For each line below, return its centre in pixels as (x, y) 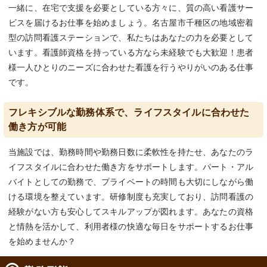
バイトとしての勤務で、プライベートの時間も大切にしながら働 (131, 182)
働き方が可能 (38, 127)
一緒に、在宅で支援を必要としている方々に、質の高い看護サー (131, 8)
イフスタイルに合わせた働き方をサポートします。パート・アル (131, 167)
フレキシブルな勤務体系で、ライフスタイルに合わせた (129, 113)
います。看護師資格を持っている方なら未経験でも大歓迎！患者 (131, 53)
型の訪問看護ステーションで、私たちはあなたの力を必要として (131, 38)
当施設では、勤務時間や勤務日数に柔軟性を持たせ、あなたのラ (131, 152)
